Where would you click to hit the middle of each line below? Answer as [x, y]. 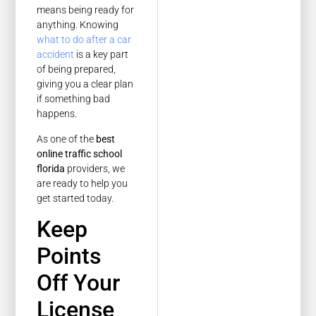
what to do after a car [84, 40]
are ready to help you [83, 183]
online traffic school [80, 153]
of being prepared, [77, 69]
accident [56, 55]
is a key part [102, 55]
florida [51, 168]
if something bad [74, 99]
